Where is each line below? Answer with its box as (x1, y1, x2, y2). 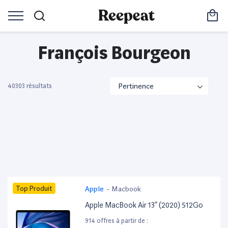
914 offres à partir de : (85, 217, 149, 225)
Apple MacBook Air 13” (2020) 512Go (85, 201, 204, 210)
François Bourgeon (37, 42, 191, 64)
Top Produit (16, 184, 52, 192)
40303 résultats (8, 82, 52, 90)
